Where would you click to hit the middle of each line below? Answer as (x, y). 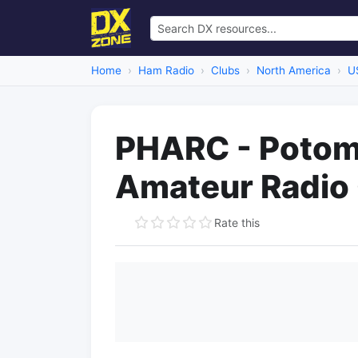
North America (294, 70)
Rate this (237, 222)
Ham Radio (166, 70)
